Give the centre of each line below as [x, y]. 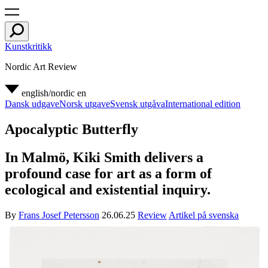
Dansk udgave [32, 104]
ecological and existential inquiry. [108, 189]
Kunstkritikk [28, 46]
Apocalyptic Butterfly [71, 129]
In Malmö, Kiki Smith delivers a [104, 157]
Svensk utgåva [138, 104]
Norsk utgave [85, 104]
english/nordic [48, 93]
